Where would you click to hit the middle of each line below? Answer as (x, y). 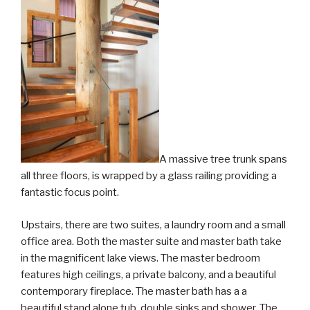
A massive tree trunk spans (223, 159)
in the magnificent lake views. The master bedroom (140, 258)
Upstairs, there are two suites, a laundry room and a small (153, 225)
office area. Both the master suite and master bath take (151, 241)
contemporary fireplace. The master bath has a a (134, 291)
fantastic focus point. (70, 192)
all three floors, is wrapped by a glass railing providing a (149, 176)
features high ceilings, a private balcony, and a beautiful (148, 274)
